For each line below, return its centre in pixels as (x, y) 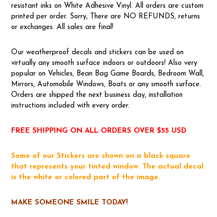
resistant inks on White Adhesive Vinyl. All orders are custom (107, 6)
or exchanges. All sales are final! (62, 27)
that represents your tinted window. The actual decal (107, 167)
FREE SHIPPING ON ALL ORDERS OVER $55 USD (99, 131)
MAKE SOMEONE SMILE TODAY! (69, 202)
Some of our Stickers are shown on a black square (101, 156)
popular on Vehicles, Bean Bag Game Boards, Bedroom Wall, (107, 74)
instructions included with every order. (70, 106)
